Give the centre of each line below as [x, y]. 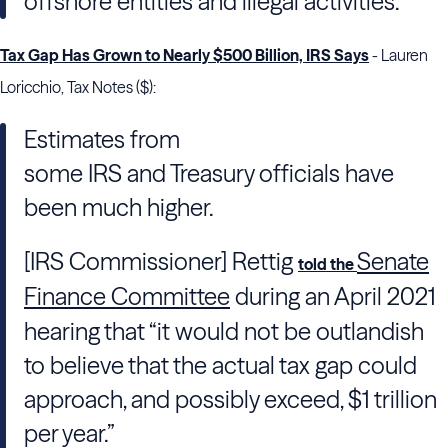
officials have [324, 173]
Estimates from [102, 139]
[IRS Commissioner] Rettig [158, 261]
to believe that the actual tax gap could [220, 365]
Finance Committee [127, 296]
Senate [393, 261]
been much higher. [119, 207]
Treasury [212, 173]
